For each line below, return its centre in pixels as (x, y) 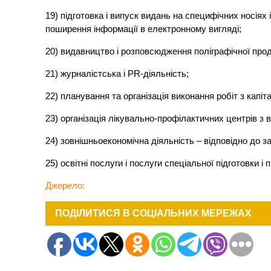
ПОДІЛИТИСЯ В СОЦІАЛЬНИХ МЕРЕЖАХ (154, 214)
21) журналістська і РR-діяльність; (117, 74)
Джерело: (65, 186)
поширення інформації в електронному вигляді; (144, 29)
